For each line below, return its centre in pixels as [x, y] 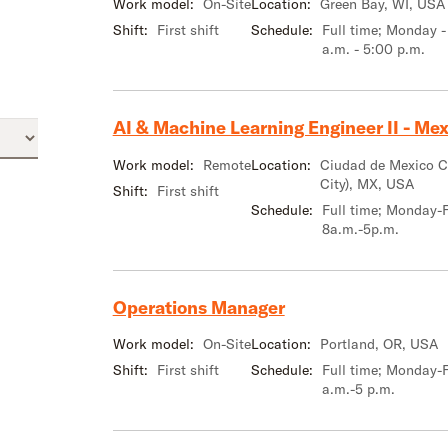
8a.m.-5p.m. [360, 228]
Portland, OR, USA [378, 344]
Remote [226, 164]
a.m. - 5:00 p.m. [373, 48]
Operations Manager [198, 307]
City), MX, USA [366, 183]
